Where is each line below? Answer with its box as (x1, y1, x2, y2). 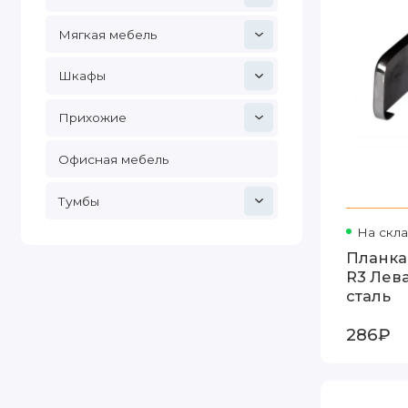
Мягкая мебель (57, 26, 157, 42)
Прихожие (57, 110, 127, 126)
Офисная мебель (57, 151, 168, 167)
